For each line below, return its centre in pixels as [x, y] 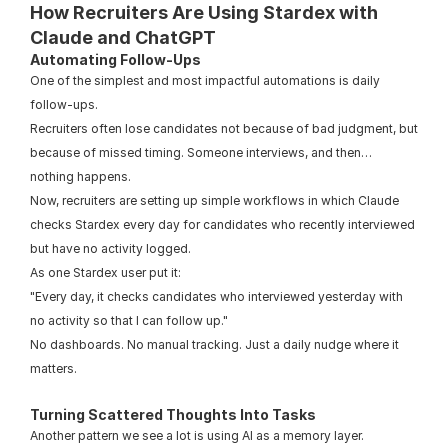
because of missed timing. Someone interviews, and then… [201, 152]
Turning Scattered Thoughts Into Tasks [173, 414]
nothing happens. [80, 176]
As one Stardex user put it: [105, 272]
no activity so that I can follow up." [129, 320]
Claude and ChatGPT [123, 37]
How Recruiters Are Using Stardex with [204, 12]
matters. [53, 368]
